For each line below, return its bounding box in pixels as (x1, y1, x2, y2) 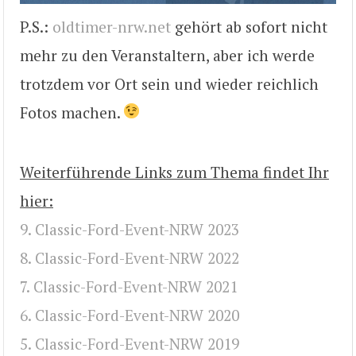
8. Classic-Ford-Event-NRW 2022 (20, 247, 239, 268)
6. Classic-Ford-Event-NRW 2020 (20, 304, 239, 325)
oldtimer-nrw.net (52, 17, 171, 37)
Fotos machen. (20, 103, 124, 123)
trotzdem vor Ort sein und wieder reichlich (20, 74, 319, 95)
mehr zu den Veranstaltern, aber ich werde (20, 45, 315, 66)
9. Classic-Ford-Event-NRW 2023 (20, 219, 239, 239)
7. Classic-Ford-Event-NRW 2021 (20, 276, 238, 296)
